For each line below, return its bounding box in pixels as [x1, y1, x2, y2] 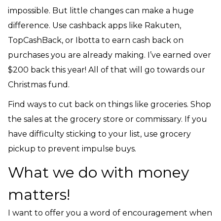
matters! [8, 185, 70, 204]
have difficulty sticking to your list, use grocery [8, 129, 191, 139]
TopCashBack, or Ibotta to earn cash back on [8, 36, 184, 45]
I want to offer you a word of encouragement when [8, 208, 212, 218]
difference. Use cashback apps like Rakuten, [8, 21, 181, 30]
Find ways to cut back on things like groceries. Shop [8, 100, 211, 109]
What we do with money [8, 163, 189, 182]
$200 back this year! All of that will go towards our [8, 65, 205, 74]
